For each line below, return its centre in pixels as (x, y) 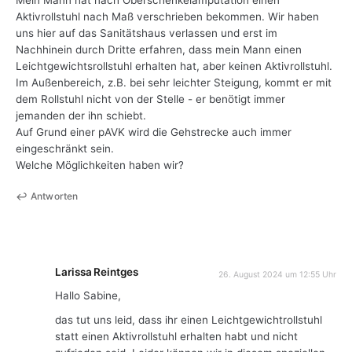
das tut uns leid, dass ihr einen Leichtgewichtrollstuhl (189, 320)
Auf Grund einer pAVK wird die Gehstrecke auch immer (154, 132)
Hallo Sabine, (88, 296)
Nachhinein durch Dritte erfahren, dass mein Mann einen (159, 49)
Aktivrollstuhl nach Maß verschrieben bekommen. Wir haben (167, 16)
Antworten (55, 196)
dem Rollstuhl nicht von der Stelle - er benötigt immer (150, 99)
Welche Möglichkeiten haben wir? (100, 165)
